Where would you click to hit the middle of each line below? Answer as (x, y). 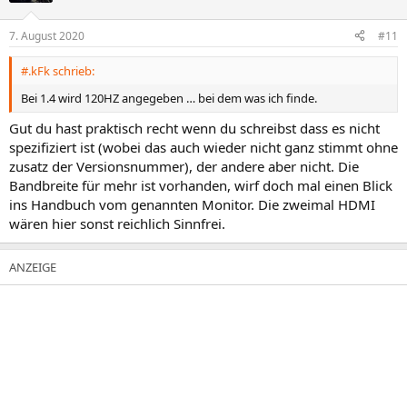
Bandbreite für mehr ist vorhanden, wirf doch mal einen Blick (201, 185)
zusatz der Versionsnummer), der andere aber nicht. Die (184, 166)
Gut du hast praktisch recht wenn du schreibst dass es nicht (194, 128)
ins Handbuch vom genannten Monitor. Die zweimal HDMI (192, 204)
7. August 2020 (47, 35)
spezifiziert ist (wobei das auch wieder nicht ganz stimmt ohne (203, 147)
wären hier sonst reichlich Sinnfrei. (117, 223)
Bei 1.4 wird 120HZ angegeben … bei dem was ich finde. (169, 98)
